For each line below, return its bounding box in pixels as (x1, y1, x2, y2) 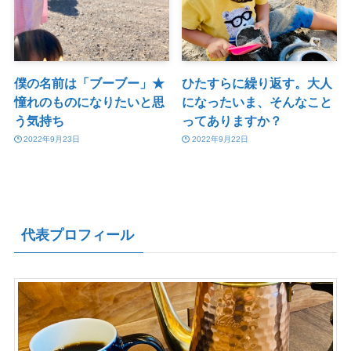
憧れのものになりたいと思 (13, 94, 165, 109)
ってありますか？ (182, 113, 283, 128)
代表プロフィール (20, 227, 134, 244)
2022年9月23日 (24, 135, 81, 144)
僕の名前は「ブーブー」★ (13, 75, 165, 90)
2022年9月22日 (191, 135, 248, 144)
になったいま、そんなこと (182, 94, 333, 109)
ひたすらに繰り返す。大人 (182, 75, 333, 90)
